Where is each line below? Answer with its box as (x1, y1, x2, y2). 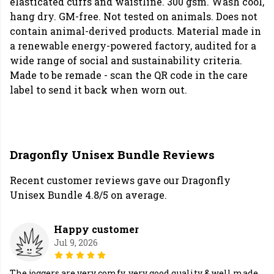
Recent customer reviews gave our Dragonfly (10, 174, 231, 187)
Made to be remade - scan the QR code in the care (10, 68, 248, 82)
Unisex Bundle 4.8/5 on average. (10, 188, 167, 202)
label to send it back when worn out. (10, 83, 187, 97)
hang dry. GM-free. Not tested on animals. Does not (10, 10, 257, 23)
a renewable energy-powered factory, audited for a (10, 39, 256, 53)
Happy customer (54, 223, 139, 236)
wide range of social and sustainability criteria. (10, 54, 242, 67)
